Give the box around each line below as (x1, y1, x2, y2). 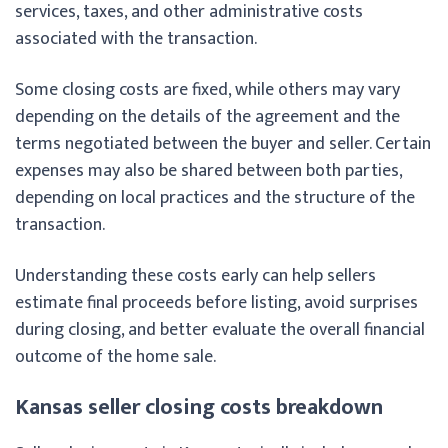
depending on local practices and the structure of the (15, 182, 415, 213)
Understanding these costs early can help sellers (15, 260, 376, 291)
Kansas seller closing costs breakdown (15, 388, 383, 426)
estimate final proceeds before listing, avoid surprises (15, 287, 418, 318)
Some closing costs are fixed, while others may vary (15, 74, 400, 105)
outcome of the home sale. (15, 341, 216, 372)
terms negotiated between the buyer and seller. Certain (15, 128, 431, 159)
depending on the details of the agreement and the (15, 101, 400, 132)
